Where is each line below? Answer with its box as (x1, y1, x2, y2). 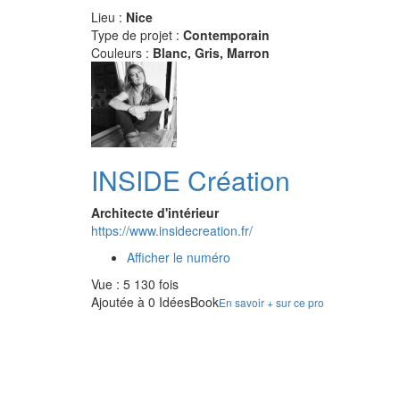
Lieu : (91, 8, 126, 26)
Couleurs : (91, 44, 153, 62)
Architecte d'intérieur (91, 204, 219, 221)
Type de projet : (91, 26, 183, 44)
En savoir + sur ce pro (219, 295, 324, 310)
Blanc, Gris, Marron (153, 44, 270, 62)
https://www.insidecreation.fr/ (91, 221, 253, 239)
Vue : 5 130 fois (91, 275, 179, 293)
